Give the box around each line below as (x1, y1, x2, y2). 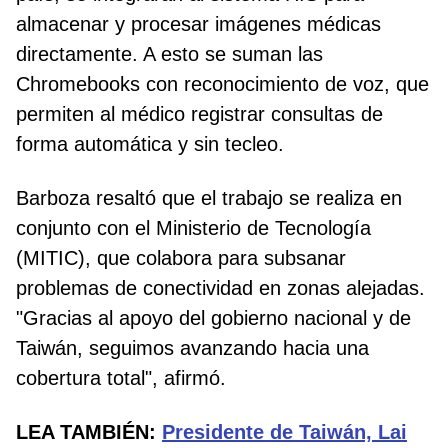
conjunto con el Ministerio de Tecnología (16, 217, 371, 240)
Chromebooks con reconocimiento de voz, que (16, 73, 429, 96)
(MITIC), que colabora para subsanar (16, 247, 346, 270)
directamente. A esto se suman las (16, 43, 323, 66)
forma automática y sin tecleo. (16, 133, 284, 156)
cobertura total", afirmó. (16, 367, 226, 390)
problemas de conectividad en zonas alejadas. (16, 277, 425, 300)
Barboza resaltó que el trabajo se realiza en (16, 187, 402, 210)
